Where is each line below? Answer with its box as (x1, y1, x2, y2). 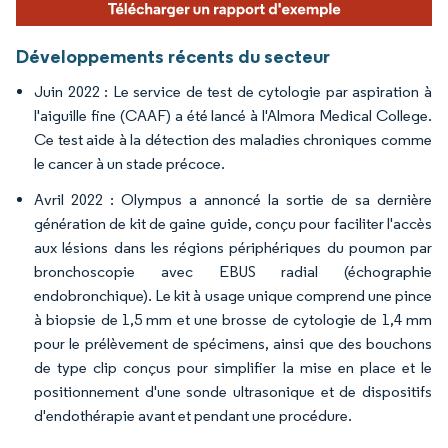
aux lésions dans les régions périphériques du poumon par (34, 238, 432, 258)
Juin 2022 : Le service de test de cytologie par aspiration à (34, 82, 432, 102)
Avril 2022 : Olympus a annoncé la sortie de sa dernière (34, 190, 432, 210)
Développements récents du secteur (16, 44, 330, 69)
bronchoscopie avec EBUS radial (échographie (34, 262, 432, 282)
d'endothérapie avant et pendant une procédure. (34, 406, 352, 426)
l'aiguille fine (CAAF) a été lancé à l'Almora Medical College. (34, 106, 432, 126)
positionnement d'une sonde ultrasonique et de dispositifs (34, 382, 432, 402)
